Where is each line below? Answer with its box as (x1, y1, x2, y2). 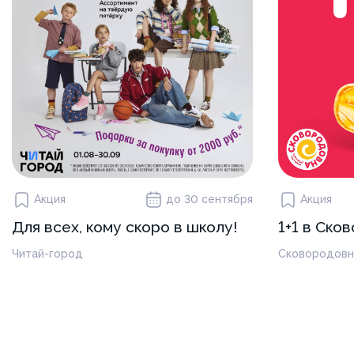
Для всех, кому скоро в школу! (12, 217, 237, 236)
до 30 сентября (165, 193, 253, 205)
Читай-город (12, 247, 83, 260)
